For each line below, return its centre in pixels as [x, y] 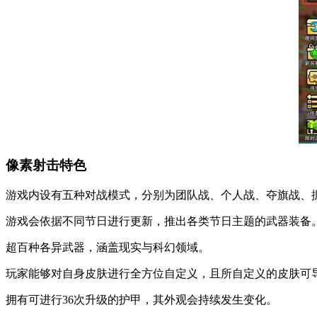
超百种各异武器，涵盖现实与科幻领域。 [108, 248]
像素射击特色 [46, 166]
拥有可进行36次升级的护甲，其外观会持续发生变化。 [142, 300]
